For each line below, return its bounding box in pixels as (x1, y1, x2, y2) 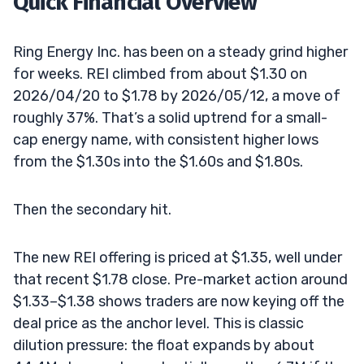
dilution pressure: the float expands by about (13, 336, 314, 354)
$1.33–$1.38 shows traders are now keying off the (13, 292, 344, 310)
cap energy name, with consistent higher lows (13, 130, 318, 149)
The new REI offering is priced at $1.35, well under (13, 248, 342, 266)
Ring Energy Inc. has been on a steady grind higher (13, 42, 348, 61)
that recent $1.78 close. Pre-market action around (13, 270, 348, 288)
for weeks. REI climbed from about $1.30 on (13, 64, 307, 83)
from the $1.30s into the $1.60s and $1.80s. (13, 152, 303, 171)
